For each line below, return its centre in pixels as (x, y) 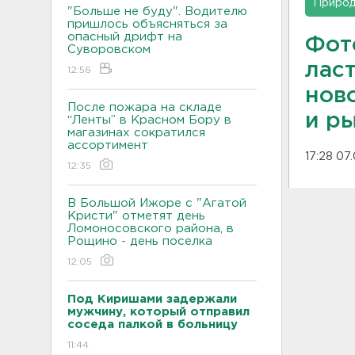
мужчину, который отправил (158, 311)
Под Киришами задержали (152, 299)
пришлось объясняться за (147, 24)
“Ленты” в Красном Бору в (149, 120)
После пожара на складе (145, 107)
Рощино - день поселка (140, 241)
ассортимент (110, 145)
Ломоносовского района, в (151, 228)
